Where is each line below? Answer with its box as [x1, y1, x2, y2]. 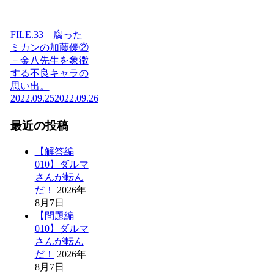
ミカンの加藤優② [10, 42, 89, 53]
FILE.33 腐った [10, 29, 83, 40]
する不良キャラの [10, 68, 89, 79]
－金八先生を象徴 [10, 55, 89, 66]
